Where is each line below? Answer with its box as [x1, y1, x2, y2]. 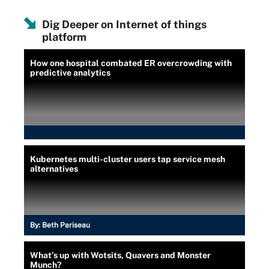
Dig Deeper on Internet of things [42, 17, 207, 31]
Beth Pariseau [42, 220, 90, 229]
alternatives [30, 163, 78, 174]
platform [42, 30, 86, 43]
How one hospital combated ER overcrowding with [30, 58, 232, 68]
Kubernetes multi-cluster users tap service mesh [30, 154, 225, 164]
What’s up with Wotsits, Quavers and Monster [30, 250, 211, 260]
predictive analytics [30, 67, 110, 77]
